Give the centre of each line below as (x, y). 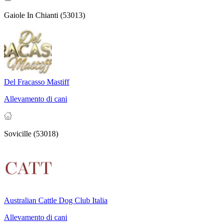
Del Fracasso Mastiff (37, 82)
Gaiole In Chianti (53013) (45, 15)
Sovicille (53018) (31, 134)
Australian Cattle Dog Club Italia (56, 201)
